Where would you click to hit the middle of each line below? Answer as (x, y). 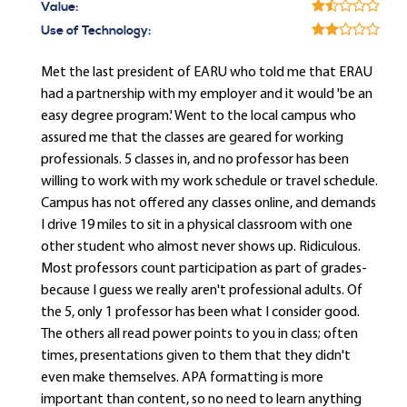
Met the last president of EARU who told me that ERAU (207, 73)
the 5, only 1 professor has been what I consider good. (200, 313)
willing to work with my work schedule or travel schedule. (209, 182)
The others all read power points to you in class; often (199, 334)
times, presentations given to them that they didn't (196, 356)
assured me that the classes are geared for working (192, 138)
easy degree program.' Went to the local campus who (199, 116)
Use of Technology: (96, 31)
